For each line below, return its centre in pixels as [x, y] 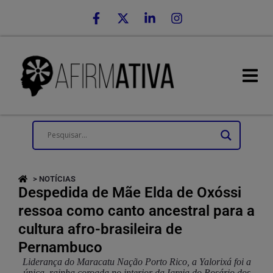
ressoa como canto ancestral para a [136, 211]
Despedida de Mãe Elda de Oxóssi [130, 192]
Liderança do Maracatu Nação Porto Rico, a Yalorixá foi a [136, 261]
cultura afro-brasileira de [100, 229]
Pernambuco [60, 247]
